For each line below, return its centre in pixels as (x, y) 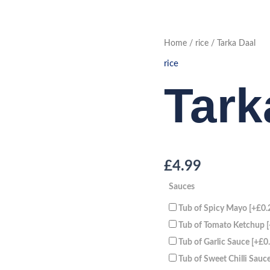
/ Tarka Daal (232, 43)
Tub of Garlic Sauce (215, 242)
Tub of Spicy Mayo (214, 208)
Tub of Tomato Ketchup (222, 225)
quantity (177, 57)
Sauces (182, 186)
